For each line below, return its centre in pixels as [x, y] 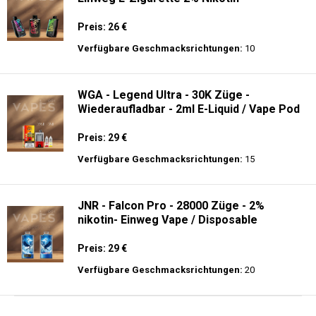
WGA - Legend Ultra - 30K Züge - [164, 95]
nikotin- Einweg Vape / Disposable [168, 220]
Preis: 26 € [102, 27]
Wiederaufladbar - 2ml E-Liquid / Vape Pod [189, 109]
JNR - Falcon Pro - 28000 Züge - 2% [171, 206]
